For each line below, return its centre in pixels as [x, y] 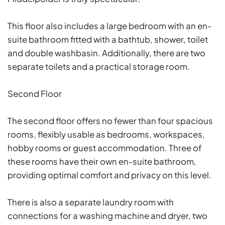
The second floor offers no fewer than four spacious [110, 121]
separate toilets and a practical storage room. [99, 66]
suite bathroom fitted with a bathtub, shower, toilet [108, 39]
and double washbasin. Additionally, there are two [106, 53]
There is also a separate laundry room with [91, 202]
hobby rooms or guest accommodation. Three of [105, 148]
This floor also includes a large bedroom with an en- [109, 26]
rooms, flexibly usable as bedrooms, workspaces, [106, 134]
